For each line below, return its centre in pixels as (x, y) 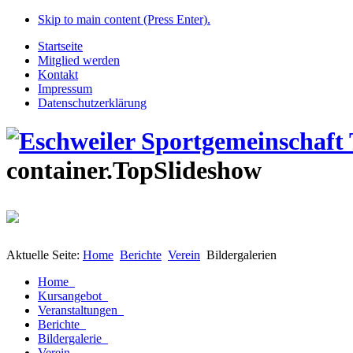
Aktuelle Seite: (45, 255)
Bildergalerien (242, 255)
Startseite (60, 46)
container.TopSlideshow (134, 171)
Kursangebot (70, 296)
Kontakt (58, 74)
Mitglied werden (79, 60)
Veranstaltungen (78, 310)
